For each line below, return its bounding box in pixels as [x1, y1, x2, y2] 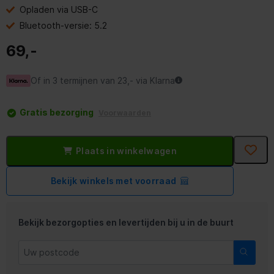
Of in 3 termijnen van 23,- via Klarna [31, 75, 175, 86]
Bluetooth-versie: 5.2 [20, 20, 107, 31]
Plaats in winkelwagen [76, 145, 177, 156]
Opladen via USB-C [20, 4, 98, 15]
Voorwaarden [98, 108, 151, 117]
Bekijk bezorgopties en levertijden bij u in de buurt [18, 217, 234, 228]
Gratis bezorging [20, 106, 95, 117]
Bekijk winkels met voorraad [50, 175, 177, 186]
